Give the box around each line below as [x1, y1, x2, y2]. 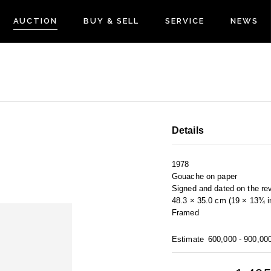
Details [172, 125, 204, 136]
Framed [172, 208, 199, 218]
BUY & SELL [83, 16, 139, 25]
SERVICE [165, 16, 204, 25]
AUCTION [13, 16, 58, 25]
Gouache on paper [172, 172, 237, 181]
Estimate [172, 235, 204, 244]
